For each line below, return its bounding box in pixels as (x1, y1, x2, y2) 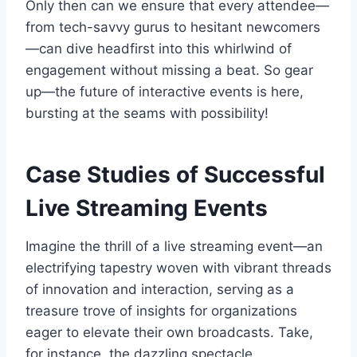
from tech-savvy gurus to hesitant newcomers (25, 18, 320, 35)
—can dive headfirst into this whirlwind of (25, 40, 292, 57)
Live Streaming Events (25, 194, 268, 222)
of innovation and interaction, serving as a (25, 280, 294, 297)
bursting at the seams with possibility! (25, 104, 269, 121)
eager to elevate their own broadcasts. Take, (25, 324, 313, 340)
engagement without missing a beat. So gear (25, 61, 313, 78)
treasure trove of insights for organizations (25, 302, 297, 319)
